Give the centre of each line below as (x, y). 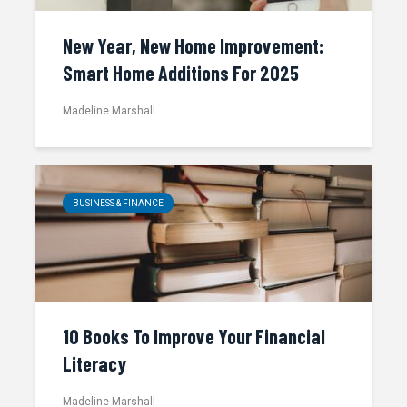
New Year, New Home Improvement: (193, 45)
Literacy (94, 363)
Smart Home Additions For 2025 (181, 73)
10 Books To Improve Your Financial (194, 336)
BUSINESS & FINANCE (118, 203)
